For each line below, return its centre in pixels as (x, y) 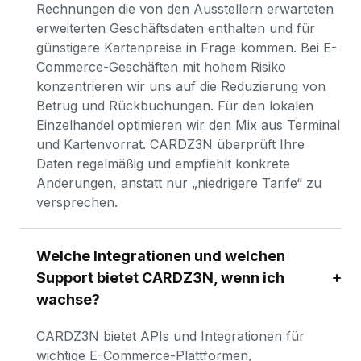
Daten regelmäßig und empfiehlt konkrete (163, 164)
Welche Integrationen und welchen (161, 256)
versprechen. (77, 202)
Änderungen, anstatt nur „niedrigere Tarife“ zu (179, 183)
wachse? (68, 299)
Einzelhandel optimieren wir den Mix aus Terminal (188, 125)
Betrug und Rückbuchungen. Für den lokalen (175, 106)
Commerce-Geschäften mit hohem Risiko (161, 67)
